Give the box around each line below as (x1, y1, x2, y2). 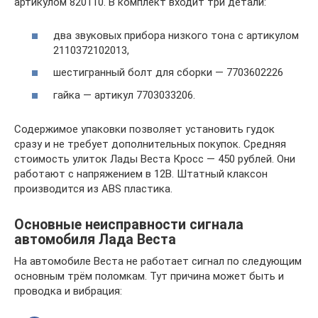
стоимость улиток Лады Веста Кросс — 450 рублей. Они (14, 152, 295, 165)
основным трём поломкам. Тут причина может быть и (14, 269, 284, 283)
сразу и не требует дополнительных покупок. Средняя (14, 137, 286, 150)
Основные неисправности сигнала (14, 216, 243, 233)
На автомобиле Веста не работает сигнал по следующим (14, 254, 302, 268)
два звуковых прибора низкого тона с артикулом (53, 28, 299, 42)
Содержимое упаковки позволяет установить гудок (14, 122, 275, 136)
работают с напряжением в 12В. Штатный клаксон (14, 167, 268, 180)
